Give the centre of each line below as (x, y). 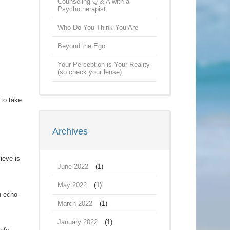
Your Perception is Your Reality (104, 64)
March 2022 (75, 204)
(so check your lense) (90, 72)
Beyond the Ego (81, 46)
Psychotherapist (82, 9)
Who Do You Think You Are (98, 27)
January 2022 (78, 222)
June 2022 (73, 167)
